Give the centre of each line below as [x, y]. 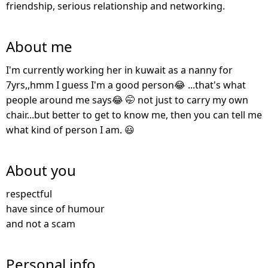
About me [39, 47]
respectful [29, 194]
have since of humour [55, 209]
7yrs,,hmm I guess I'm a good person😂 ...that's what [126, 85]
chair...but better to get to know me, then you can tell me [134, 115]
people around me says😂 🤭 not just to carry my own [127, 100]
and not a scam [41, 224]
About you [41, 170]
